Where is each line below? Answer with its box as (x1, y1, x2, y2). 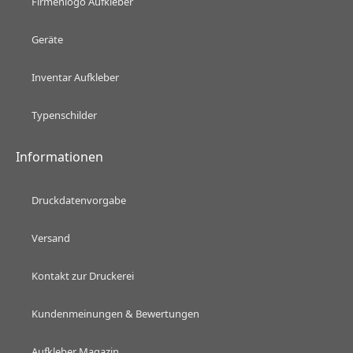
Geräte (32, 32, 63, 47)
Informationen (16, 148, 103, 166)
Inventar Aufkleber (32, 70, 119, 85)
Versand (32, 231, 70, 246)
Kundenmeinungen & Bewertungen (32, 307, 199, 321)
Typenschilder (32, 108, 97, 123)
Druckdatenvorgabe (32, 193, 126, 208)
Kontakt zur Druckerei (32, 269, 134, 284)
